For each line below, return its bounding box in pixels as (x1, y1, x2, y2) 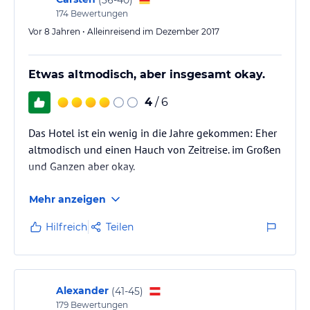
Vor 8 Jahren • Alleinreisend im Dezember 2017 (28, 26, 219, 37)
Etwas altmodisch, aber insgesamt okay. (28, 68, 265, 81)
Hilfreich (46, 221, 87, 233)
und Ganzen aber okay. (28, 159, 135, 173)
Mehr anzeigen (29, 193, 106, 206)
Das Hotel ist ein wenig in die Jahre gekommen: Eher (28, 126, 277, 140)
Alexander (56, 284, 109, 297)
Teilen (106, 221, 134, 233)
